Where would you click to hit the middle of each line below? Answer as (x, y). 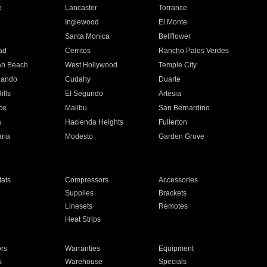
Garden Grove (182, 136)
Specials (173, 262)
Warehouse (83, 262)
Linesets (78, 206)
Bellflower (175, 36)
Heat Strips (83, 219)
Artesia (170, 94)
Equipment (176, 249)
